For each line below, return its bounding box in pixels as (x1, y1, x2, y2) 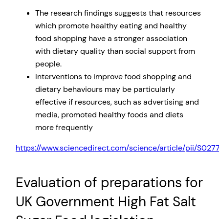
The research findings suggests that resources (35, 8, 201, 19)
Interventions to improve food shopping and (35, 71, 192, 82)
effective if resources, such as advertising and (35, 97, 199, 108)
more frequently (35, 122, 93, 133)
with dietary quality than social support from (35, 46, 195, 57)
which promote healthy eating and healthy (35, 21, 187, 31)
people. (35, 59, 62, 69)
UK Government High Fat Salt (16, 192, 196, 211)
